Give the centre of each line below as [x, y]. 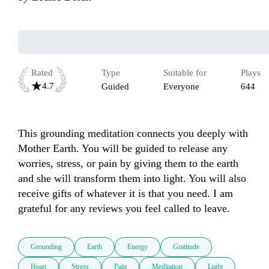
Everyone [181, 87]
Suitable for [185, 73]
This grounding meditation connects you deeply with [133, 134]
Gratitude [186, 247]
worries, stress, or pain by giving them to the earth [128, 164]
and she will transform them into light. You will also [132, 179]
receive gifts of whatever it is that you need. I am [125, 194]
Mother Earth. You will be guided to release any [123, 149]
